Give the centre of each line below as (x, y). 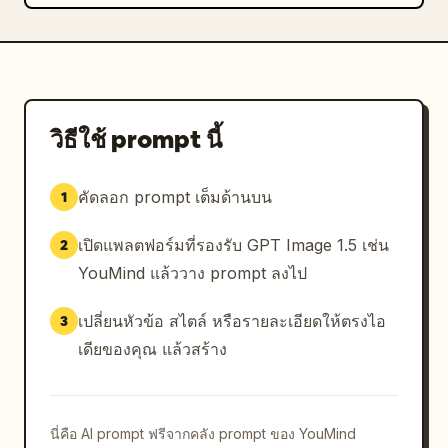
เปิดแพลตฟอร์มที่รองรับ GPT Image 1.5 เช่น (233, 245)
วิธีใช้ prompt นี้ (136, 139)
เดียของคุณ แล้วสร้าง (152, 349)
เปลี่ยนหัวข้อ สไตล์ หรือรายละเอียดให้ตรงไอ (232, 321)
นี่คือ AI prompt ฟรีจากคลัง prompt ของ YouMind (203, 433)
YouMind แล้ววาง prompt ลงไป (192, 273)
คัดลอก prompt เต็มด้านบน (175, 197)
